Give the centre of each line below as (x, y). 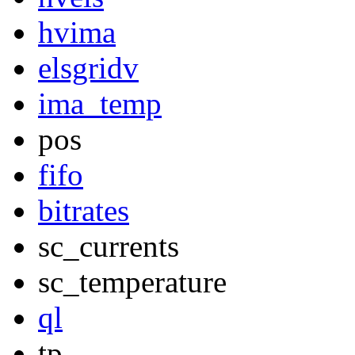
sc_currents (109, 246)
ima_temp (100, 104)
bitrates (84, 211)
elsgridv (88, 68)
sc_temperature (132, 282)
